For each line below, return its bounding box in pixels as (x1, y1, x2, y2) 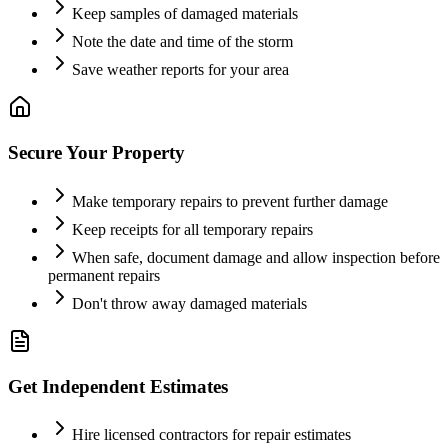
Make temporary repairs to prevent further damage (72, 192, 388, 210)
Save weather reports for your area (72, 61, 289, 79)
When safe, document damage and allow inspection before (72, 248, 440, 266)
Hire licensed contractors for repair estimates (72, 426, 351, 444)
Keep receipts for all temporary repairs (72, 220, 313, 238)
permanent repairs (48, 266, 160, 284)
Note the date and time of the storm (72, 33, 293, 51)
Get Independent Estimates (8, 375, 228, 397)
